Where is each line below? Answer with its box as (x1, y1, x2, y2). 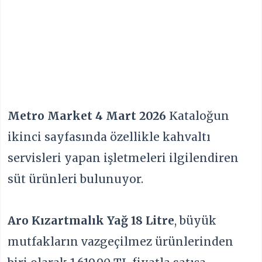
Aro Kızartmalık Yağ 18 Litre (8, 213, 175, 227)
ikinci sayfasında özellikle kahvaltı (8, 130, 211, 144)
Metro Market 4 (8, 109, 104, 123)
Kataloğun (169, 109, 230, 123)
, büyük (174, 213, 217, 227)
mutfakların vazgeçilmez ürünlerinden (8, 234, 234, 249)
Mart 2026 (106, 109, 170, 123)
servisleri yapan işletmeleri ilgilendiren (8, 151, 239, 165)
